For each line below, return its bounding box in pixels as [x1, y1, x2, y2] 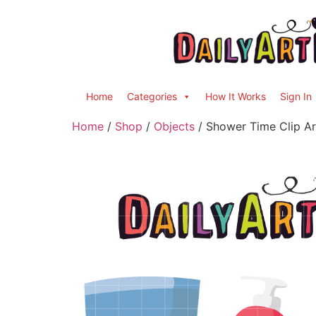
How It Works [205, 90, 266, 102]
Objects [154, 119, 195, 133]
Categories [127, 90, 177, 102]
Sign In [280, 90, 312, 102]
